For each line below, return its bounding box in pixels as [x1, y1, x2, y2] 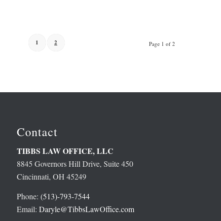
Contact [16, 123, 58, 140]
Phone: [16, 191, 40, 202]
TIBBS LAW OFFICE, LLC [16, 145, 113, 157]
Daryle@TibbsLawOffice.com [38, 204, 134, 215]
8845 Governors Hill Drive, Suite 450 [16, 158, 133, 169]
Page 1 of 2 [149, 40, 176, 48]
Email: [16, 204, 39, 215]
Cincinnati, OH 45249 [16, 171, 86, 182]
